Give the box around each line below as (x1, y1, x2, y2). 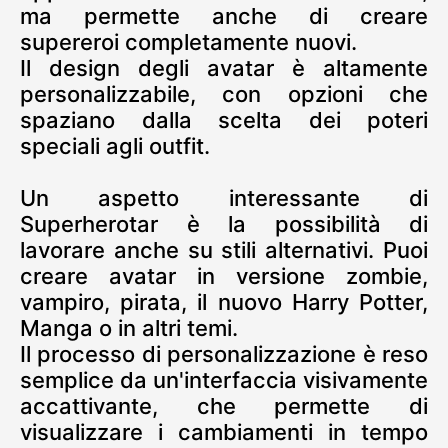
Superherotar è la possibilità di (20, 211, 428, 238)
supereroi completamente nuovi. (20, 29, 357, 56)
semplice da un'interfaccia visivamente (20, 367, 428, 394)
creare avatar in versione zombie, (20, 263, 428, 290)
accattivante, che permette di (20, 393, 428, 420)
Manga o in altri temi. (20, 315, 238, 342)
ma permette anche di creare (20, 3, 428, 30)
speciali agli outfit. (20, 133, 210, 160)
